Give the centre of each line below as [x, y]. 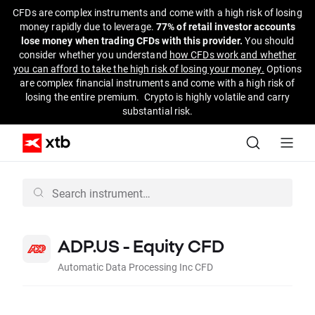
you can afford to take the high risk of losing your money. [139, 69]
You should [269, 40]
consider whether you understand [94, 54]
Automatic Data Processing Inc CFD [135, 267]
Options [283, 69]
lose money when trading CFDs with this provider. [132, 40]
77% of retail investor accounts [226, 26]
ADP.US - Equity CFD [141, 246]
